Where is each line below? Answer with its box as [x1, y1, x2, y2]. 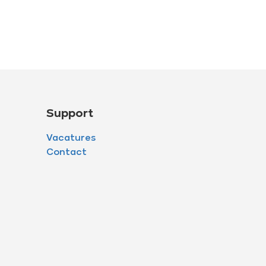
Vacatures [46, 134, 96, 144]
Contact [46, 148, 87, 158]
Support [46, 107, 93, 120]
